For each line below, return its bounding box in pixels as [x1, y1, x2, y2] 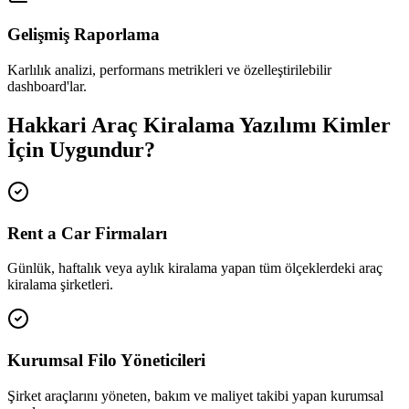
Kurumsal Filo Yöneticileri [7, 350, 205, 370]
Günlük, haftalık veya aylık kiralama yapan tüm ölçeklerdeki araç [7, 260, 383, 277]
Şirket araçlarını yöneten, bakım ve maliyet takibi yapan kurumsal [7, 387, 383, 404]
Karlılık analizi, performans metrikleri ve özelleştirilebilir [7, 61, 331, 78]
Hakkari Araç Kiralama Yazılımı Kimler [7, 112, 391, 137]
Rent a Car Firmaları [7, 223, 167, 243]
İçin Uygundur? [7, 137, 155, 162]
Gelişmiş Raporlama [7, 25, 160, 45]
